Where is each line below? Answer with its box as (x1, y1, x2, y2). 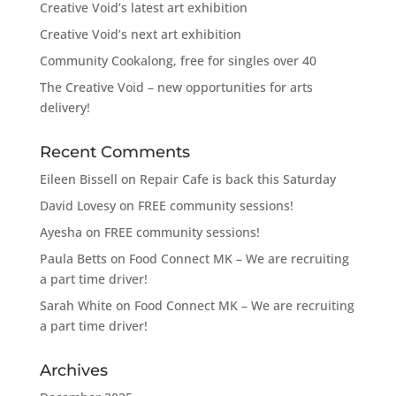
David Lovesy (39, 197, 116, 214)
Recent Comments (39, 142, 190, 162)
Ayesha (39, 224, 82, 240)
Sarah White (39, 297, 112, 314)
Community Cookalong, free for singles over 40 (39, 52, 316, 69)
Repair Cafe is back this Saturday (139, 171, 336, 187)
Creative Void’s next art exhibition (39, 26, 241, 42)
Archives (39, 361, 108, 380)
